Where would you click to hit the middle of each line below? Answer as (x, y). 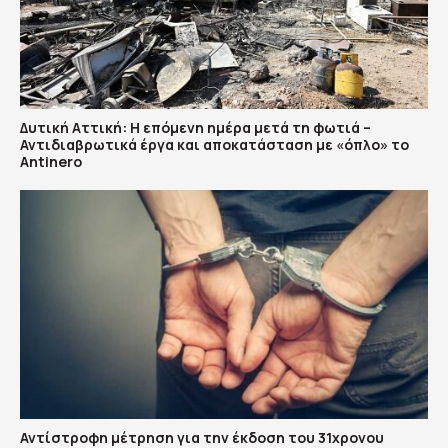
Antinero (51, 161)
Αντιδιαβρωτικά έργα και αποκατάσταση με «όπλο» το (214, 144)
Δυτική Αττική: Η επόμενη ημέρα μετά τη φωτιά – (195, 127)
